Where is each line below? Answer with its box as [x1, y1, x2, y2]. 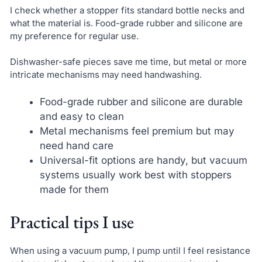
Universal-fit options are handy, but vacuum [39, 154, 247, 166]
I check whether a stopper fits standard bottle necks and [9, 4, 244, 16]
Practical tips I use [9, 211, 134, 234]
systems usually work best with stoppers [39, 168, 232, 181]
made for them [39, 183, 109, 195]
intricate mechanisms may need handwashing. [9, 69, 202, 81]
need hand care [39, 139, 113, 151]
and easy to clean [39, 110, 124, 122]
